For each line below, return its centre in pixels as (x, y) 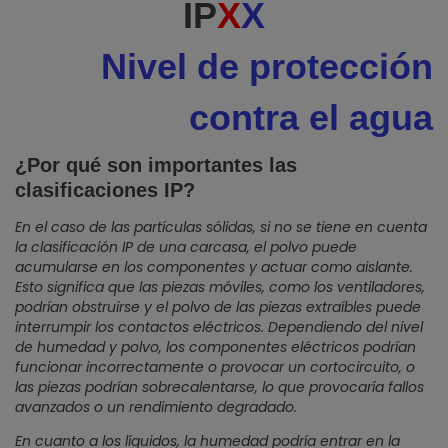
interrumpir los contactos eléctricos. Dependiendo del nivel (219, 327)
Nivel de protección (267, 66)
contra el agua (311, 117)
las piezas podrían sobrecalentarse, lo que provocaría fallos (219, 387)
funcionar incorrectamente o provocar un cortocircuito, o (215, 367)
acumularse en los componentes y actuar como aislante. (214, 267)
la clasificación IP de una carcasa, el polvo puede (186, 247)
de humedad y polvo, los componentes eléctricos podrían (215, 347)
